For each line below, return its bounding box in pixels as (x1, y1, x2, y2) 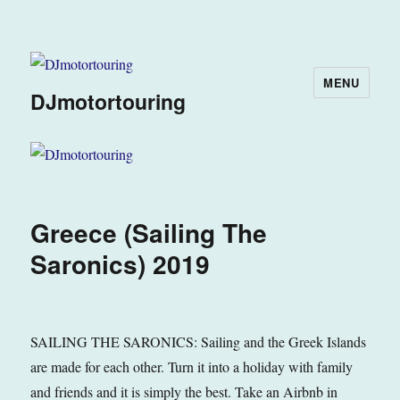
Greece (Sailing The (30, 213, 268, 251)
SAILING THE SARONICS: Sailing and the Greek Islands (30, 331, 367, 351)
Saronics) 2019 (30, 245, 211, 282)
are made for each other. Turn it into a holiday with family (30, 356, 354, 376)
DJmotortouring (30, 87, 187, 117)
